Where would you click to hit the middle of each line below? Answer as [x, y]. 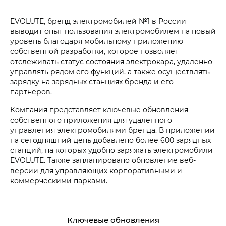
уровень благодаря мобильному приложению [97, 41]
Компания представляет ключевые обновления [99, 110]
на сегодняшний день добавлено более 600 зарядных [110, 140]
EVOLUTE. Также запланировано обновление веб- [103, 160]
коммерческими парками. [59, 181]
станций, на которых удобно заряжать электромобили [111, 150]
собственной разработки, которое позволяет [94, 51]
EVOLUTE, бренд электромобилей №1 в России [98, 21]
